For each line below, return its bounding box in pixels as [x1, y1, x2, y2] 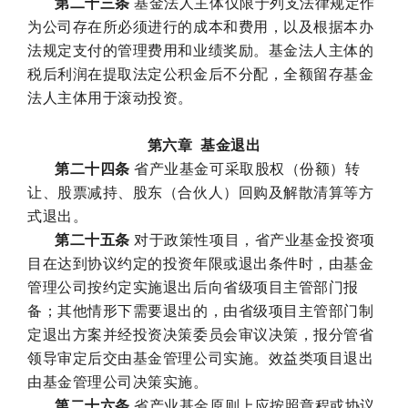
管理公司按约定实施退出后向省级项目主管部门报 [27, 279, 359, 295]
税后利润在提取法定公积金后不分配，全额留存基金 [27, 66, 374, 82]
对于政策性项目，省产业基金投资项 [129, 231, 375, 248]
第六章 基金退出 [147, 137, 261, 153]
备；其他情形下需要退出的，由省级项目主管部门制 [27, 302, 374, 319]
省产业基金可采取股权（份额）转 [129, 160, 361, 177]
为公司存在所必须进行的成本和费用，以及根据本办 [27, 18, 374, 35]
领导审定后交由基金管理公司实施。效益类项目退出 [27, 350, 374, 366]
